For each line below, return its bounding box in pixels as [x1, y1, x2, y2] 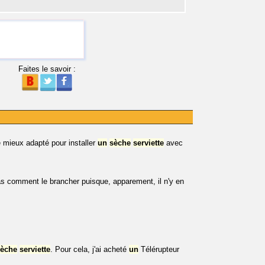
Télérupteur [138, 245, 179, 254]
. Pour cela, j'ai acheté [50, 245, 129, 254]
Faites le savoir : [18, 64, 76, 73]
